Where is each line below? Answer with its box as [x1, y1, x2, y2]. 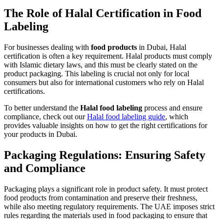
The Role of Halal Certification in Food [4, 6, 201, 20]
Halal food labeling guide [87, 112, 165, 121]
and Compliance [4, 161, 86, 175]
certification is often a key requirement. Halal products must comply [4, 51, 212, 60]
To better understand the [4, 103, 80, 112]
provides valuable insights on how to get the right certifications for [4, 121, 207, 130]
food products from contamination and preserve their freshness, [4, 193, 197, 202]
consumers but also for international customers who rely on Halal [4, 78, 204, 87]
